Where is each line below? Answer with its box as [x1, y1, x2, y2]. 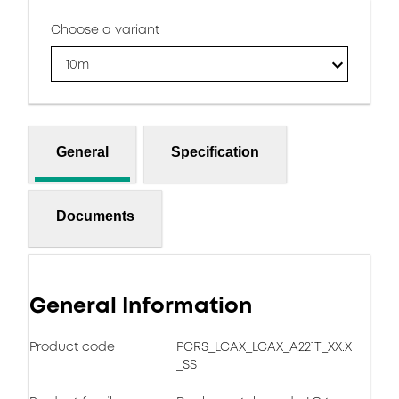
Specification [171, 143, 259, 159]
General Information [29, 290, 252, 321]
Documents [56, 208, 134, 224]
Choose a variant [51, 20, 159, 38]
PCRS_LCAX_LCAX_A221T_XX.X [176, 338, 352, 355]
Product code [29, 338, 115, 355]
